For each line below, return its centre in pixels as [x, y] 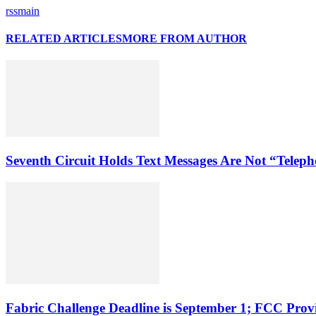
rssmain [23, 11]
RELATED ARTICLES [64, 39]
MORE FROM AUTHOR [184, 39]
